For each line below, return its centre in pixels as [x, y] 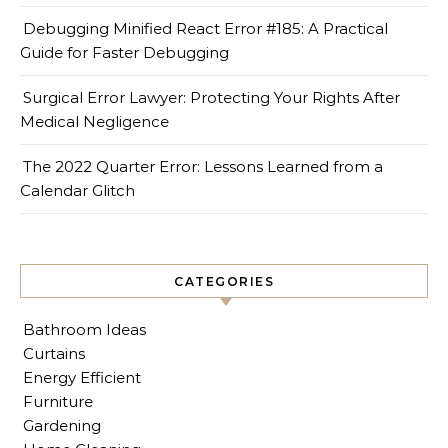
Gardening [62, 425]
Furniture [58, 401]
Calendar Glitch [77, 190]
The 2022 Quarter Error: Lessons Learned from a [203, 166]
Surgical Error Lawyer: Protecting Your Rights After [211, 97]
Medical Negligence [94, 121]
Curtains [54, 353]
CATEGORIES [224, 281]
